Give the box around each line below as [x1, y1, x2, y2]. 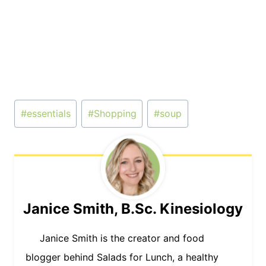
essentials [26, 107, 71, 120]
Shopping [93, 107, 137, 120]
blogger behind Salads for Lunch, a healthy [26, 251, 218, 263]
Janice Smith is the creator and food [40, 232, 204, 244]
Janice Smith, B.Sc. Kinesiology [23, 199, 243, 217]
